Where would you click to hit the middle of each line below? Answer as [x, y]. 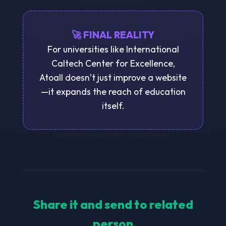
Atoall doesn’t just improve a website [113, 77]
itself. [113, 105]
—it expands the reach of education [113, 91]
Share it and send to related [113, 204]
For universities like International [113, 49]
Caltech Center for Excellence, [113, 63]
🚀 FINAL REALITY [113, 35]
